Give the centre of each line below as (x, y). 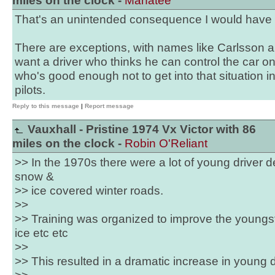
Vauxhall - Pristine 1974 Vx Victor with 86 (140, 129)
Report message (109, 106)
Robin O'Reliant (166, 143)
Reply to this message (46, 106)
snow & (34, 176)
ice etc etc (41, 233)
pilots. (30, 90)
